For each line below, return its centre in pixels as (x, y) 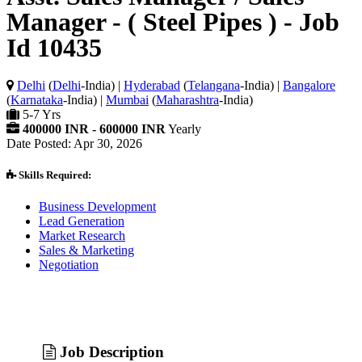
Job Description (110, 351)
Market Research (82, 235)
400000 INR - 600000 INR (94, 128)
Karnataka (37, 99)
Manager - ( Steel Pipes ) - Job (173, 22)
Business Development (97, 206)
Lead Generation (82, 221)
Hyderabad (152, 85)
